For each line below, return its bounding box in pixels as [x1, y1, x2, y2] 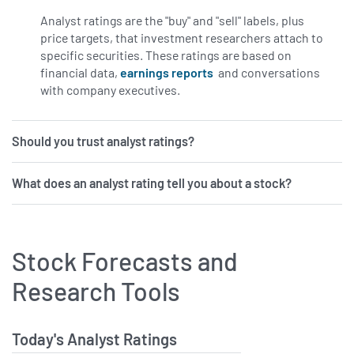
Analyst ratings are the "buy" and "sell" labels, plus [40, 12, 304, 28]
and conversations [213, 64, 320, 80]
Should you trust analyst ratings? [12, 133, 194, 149]
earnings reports [120, 64, 213, 80]
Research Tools [12, 276, 180, 307]
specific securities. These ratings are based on [40, 47, 292, 62]
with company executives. [40, 81, 180, 97]
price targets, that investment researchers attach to [40, 29, 323, 45]
